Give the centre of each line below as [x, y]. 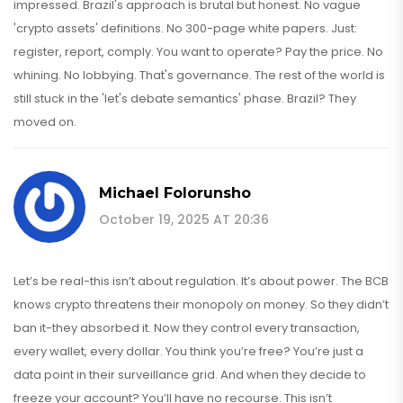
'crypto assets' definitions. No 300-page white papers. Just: [185, 28]
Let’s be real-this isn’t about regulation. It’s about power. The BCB [201, 281]
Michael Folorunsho [175, 193]
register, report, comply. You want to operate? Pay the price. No [198, 51]
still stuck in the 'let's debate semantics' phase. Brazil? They [185, 98]
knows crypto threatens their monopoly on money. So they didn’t [201, 304]
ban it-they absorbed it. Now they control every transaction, [187, 327]
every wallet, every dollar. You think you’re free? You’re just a [188, 351]
